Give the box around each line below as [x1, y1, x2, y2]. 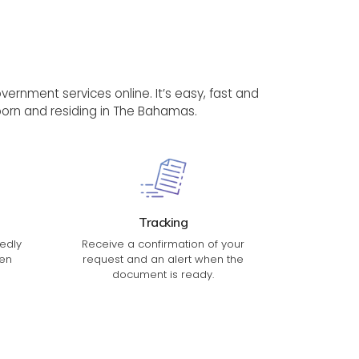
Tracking [139, 214, 188, 231]
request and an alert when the [83, 252, 244, 268]
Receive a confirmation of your [82, 236, 244, 252]
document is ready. [112, 267, 214, 283]
